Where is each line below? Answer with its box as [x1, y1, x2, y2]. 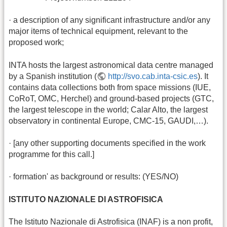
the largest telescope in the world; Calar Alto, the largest [9, 105, 208, 114]
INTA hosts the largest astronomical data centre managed [9, 60, 213, 69]
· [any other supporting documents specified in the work [9, 139, 206, 147]
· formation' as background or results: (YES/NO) [9, 172, 178, 181]
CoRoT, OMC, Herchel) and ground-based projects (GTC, [9, 94, 214, 103]
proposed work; [9, 38, 64, 47]
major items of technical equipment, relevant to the [9, 27, 188, 36]
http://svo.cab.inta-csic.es [108, 71, 198, 81]
